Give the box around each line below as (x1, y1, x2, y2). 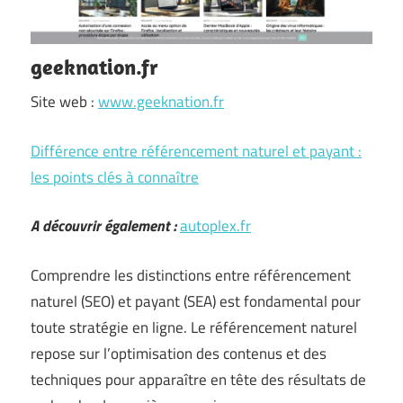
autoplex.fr (180, 214, 251, 237)
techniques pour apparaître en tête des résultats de (31, 367, 366, 391)
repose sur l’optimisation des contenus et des (31, 341, 327, 365)
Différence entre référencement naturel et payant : (31, 139, 362, 163)
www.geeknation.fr (98, 90, 224, 113)
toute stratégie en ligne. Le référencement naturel (31, 315, 357, 339)
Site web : (31, 90, 98, 113)
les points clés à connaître (31, 165, 199, 189)
